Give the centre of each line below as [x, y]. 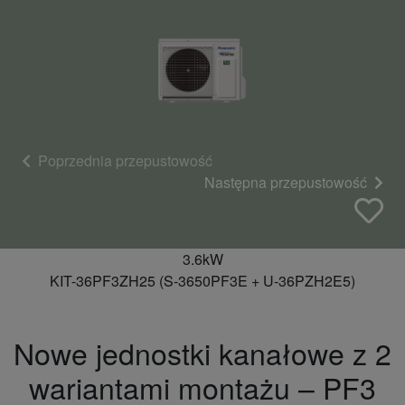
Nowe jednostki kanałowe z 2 [202, 353]
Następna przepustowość [287, 182]
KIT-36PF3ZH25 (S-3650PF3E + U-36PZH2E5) [202, 281]
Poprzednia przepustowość [123, 160]
